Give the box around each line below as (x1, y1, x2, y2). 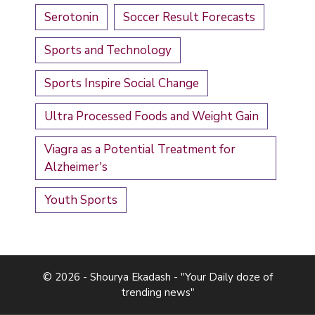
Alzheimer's (44, 159, 108, 176)
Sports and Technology (44, 42, 172, 59)
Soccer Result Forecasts (123, 9, 255, 26)
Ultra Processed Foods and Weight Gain (44, 108, 259, 125)
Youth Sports (44, 192, 117, 209)
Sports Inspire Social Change (44, 75, 199, 92)
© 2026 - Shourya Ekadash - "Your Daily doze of (42, 270, 273, 285)
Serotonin (44, 9, 98, 26)
